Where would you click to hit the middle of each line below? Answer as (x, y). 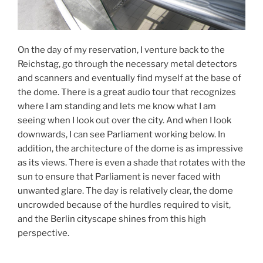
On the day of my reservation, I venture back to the (121, 50)
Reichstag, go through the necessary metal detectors (127, 64)
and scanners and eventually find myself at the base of (129, 78)
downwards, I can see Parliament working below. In (122, 135)
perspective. (43, 233)
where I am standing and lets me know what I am (117, 107)
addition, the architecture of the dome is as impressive (130, 149)
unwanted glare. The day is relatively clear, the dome (125, 191)
